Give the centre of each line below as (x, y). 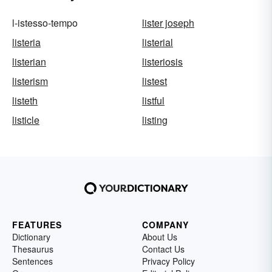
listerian (29, 62)
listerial (158, 42)
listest (155, 81)
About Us (160, 237)
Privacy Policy (168, 261)
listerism (30, 81)
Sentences (32, 261)
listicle (26, 120)
